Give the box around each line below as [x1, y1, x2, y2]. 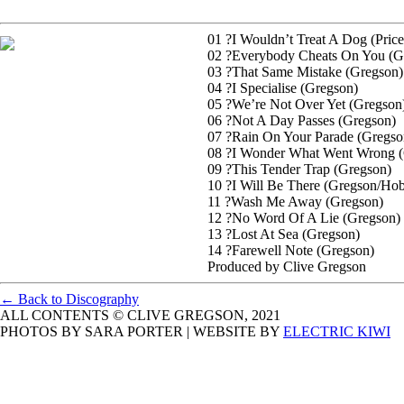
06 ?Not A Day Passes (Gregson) [207, 112, 396, 128]
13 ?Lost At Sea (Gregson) [207, 225, 360, 242]
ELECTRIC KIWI [283, 323, 390, 339]
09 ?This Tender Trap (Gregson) [207, 161, 391, 177]
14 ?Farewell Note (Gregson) [207, 242, 374, 258]
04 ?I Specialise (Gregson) [207, 79, 358, 96]
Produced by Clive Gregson [207, 258, 366, 274]
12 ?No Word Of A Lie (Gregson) [207, 209, 400, 225]
